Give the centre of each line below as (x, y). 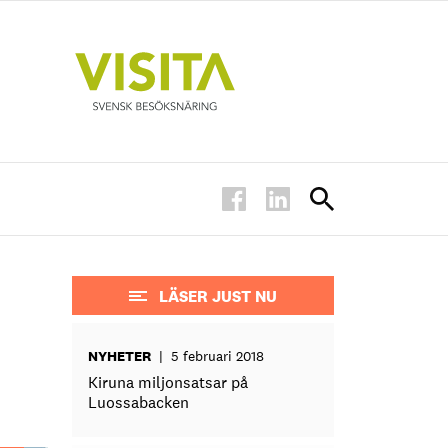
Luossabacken (139, 402)
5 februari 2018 (218, 355)
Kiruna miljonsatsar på (168, 382)
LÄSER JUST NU (218, 296)
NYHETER (120, 355)
